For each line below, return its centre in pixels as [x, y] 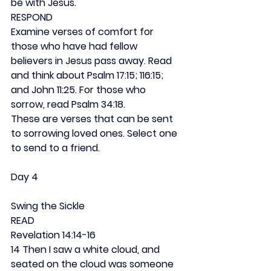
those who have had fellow [75, 46]
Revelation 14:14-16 [53, 235]
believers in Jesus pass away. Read [93, 61]
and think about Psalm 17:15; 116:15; [88, 75]
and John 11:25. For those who [80, 90]
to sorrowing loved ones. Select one [95, 133]
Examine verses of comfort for [83, 32]
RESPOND [32, 17]
